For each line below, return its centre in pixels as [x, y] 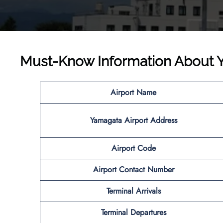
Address [164, 120]
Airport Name [133, 92]
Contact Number [146, 169]
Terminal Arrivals [133, 191]
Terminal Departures [133, 212]
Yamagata [107, 120]
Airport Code [133, 148]
